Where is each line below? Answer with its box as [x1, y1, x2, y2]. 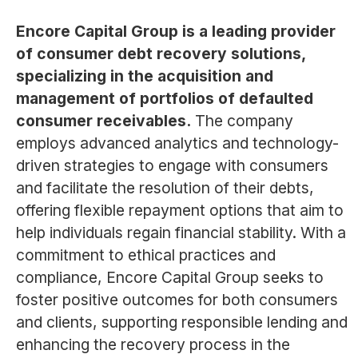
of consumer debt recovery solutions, [15, 44, 305, 64]
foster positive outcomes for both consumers [15, 290, 338, 310]
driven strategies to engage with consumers [15, 156, 328, 176]
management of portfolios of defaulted [15, 89, 313, 109]
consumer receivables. [15, 111, 191, 131]
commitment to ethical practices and [15, 245, 276, 265]
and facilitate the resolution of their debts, [15, 178, 314, 198]
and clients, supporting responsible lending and [15, 312, 348, 332]
